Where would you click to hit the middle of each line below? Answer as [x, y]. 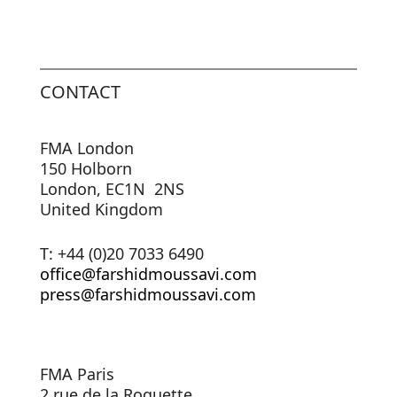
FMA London [87, 148]
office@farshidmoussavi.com [148, 274]
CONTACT [80, 92]
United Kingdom [101, 209]
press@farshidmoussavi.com [148, 294]
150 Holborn [86, 168]
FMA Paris [77, 374]
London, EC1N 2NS [112, 189]
